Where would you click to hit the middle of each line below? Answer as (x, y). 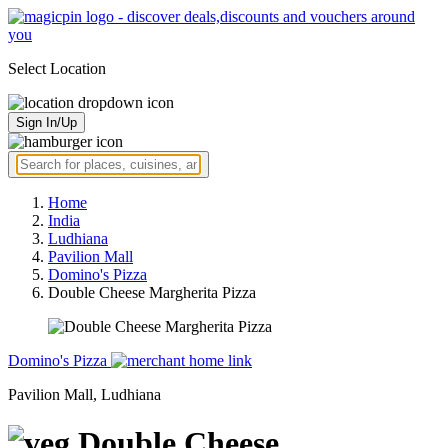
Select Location (57, 68)
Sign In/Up (46, 122)
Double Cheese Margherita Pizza (152, 292)
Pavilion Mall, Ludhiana (84, 394)
